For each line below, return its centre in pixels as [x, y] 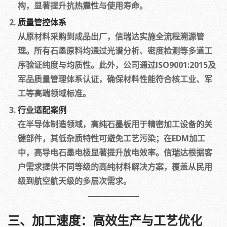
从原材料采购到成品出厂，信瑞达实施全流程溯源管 [111, 36]
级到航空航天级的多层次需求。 [74, 181]
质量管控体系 [42, 22]
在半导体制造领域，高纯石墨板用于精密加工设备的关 [115, 124]
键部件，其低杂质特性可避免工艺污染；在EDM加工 [111, 138]
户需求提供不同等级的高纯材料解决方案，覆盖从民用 [115, 167]
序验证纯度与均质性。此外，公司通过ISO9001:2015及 [117, 65]
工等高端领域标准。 [54, 93]
